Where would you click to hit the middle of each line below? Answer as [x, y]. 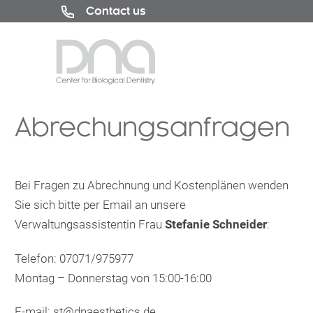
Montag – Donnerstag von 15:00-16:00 [113, 278]
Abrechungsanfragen [152, 126]
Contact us [116, 11]
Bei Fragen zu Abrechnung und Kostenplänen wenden [152, 185]
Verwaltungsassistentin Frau [90, 225]
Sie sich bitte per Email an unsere [100, 205]
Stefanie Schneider [216, 225]
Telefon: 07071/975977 [74, 258]
